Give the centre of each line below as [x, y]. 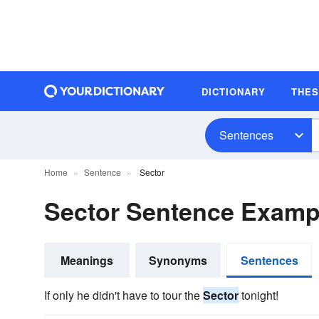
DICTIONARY [234, 91]
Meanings [87, 260]
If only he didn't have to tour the [124, 295]
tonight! [258, 295]
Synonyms [178, 260]
